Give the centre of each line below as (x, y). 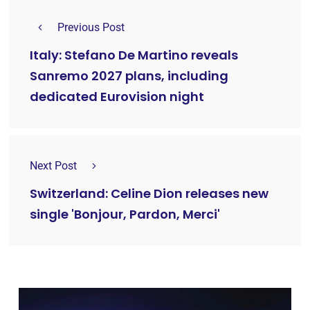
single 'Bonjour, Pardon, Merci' (125, 215)
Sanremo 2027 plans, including (129, 76)
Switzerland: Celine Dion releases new (149, 194)
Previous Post (91, 28)
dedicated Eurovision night (117, 97)
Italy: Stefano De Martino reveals (134, 55)
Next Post (53, 166)
